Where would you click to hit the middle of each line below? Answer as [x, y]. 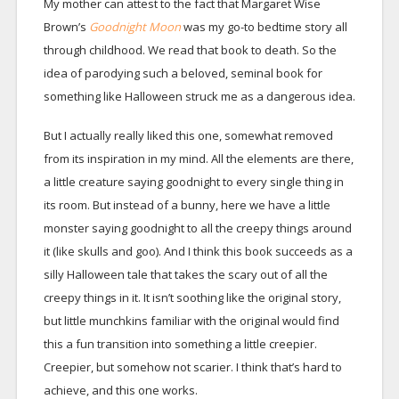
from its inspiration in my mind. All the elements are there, [198, 158]
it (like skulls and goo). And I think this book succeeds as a [198, 251]
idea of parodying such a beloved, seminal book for [183, 73]
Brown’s [66, 26]
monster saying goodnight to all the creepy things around [197, 228]
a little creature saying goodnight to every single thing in [193, 181]
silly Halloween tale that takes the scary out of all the [185, 274]
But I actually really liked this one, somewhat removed [188, 135]
